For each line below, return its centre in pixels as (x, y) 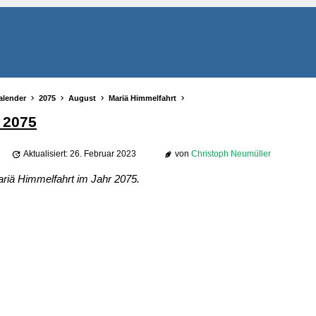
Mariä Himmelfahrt (142, 98)
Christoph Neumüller (231, 154)
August (82, 98)
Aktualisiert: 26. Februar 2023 (79, 154)
